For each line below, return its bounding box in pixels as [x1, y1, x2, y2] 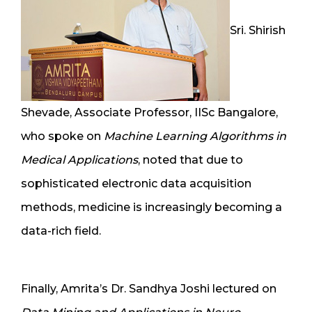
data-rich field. [21, 224, 101, 237]
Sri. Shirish [230, 24, 286, 38]
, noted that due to [138, 153, 243, 166]
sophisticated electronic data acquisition [21, 176, 251, 190]
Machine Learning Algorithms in [104, 129, 286, 143]
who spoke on [21, 129, 104, 143]
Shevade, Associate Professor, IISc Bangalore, [21, 105, 278, 119]
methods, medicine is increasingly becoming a [21, 200, 282, 214]
